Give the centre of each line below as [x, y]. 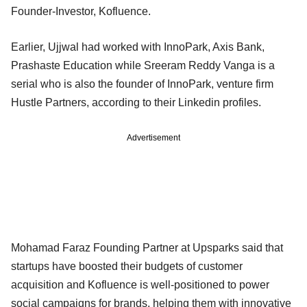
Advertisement [153, 137]
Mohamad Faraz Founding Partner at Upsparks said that [147, 247]
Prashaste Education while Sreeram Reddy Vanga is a [143, 65]
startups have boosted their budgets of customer [127, 266]
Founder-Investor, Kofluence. [82, 11]
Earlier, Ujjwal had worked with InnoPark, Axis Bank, [138, 47]
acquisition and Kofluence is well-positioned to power [140, 284]
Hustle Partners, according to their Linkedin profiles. [143, 102]
